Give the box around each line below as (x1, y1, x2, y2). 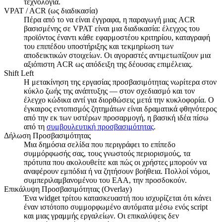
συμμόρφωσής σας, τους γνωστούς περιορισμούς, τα (24, 149, 190, 158)
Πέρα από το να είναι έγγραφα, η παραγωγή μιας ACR (24, 15, 195, 24)
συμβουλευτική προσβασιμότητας (47, 122, 154, 131)
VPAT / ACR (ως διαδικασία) (4, 6, 98, 15)
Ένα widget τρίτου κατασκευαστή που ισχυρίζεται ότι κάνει (24, 193, 211, 202)
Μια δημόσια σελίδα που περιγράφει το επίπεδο (24, 140, 175, 149)
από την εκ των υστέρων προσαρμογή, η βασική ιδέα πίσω (24, 113, 209, 122)
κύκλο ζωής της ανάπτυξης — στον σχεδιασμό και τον (24, 86, 195, 95)
